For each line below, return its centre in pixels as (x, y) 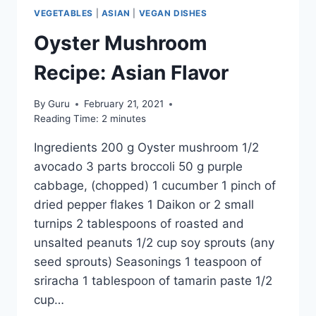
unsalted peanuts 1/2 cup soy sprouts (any (154, 243)
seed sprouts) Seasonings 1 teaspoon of (148, 262)
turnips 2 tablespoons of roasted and (139, 224)
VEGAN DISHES (173, 13)
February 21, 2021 (124, 104)
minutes (128, 119)
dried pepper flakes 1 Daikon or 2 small (144, 205)
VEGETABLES (63, 13)
